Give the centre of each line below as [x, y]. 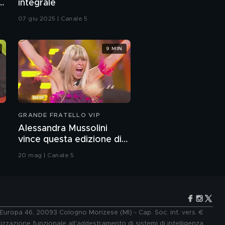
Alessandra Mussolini [63, 129]
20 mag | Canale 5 [46, 155]
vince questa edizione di [70, 140]
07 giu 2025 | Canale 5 [53, 19]
